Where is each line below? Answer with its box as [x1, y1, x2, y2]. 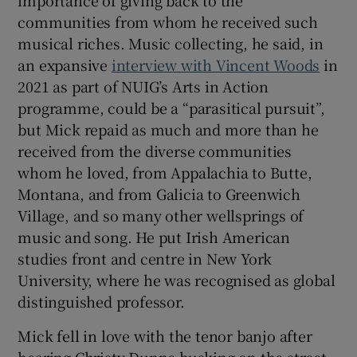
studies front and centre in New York [18, 248, 273, 269]
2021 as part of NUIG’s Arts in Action [18, 76, 269, 97]
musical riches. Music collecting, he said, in [18, 33, 324, 54]
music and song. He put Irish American [18, 226, 291, 248]
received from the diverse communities [18, 140, 292, 162]
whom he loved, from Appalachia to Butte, [18, 162, 312, 183]
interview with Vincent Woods [111, 54, 320, 76]
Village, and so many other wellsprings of [18, 205, 304, 226]
